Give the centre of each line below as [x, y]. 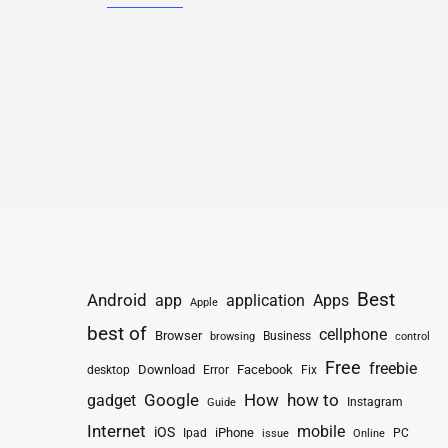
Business [287, 336]
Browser [178, 336]
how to [313, 400]
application [265, 301]
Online [369, 434]
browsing [232, 337]
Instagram [375, 402]
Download [166, 370]
